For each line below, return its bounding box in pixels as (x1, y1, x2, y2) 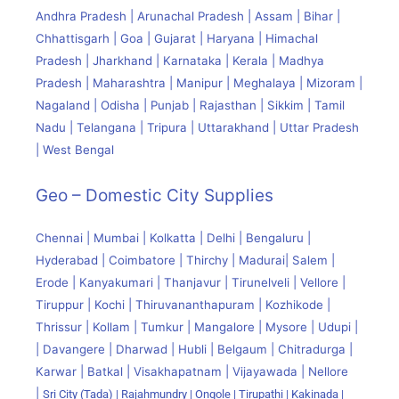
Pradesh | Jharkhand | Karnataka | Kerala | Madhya (36, 53, 324, 69)
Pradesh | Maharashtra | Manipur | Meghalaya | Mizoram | (36, 76, 362, 91)
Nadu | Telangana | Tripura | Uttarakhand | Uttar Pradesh (36, 120, 359, 135)
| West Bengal (36, 142, 118, 158)
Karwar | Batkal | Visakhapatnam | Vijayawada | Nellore (36, 363, 348, 379)
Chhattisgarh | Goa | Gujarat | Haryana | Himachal (36, 31, 318, 46)
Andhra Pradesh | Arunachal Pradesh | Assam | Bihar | (36, 9, 340, 24)
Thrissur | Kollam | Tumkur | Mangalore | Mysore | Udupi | (36, 319, 358, 334)
